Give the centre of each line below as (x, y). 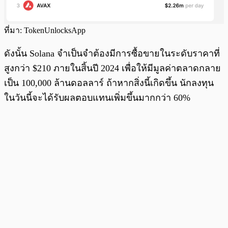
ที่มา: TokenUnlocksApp (45, 30)
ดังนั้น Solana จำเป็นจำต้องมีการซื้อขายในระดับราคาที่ (112, 53)
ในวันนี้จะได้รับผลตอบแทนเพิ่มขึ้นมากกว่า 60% (97, 97)
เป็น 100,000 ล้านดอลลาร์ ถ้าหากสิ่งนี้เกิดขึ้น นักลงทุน (109, 83)
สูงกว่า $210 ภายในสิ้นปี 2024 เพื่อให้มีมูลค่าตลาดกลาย (112, 68)
